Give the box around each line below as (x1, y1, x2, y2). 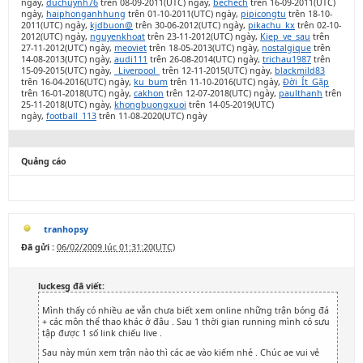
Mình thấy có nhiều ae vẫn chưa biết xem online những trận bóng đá (42, 304, 329, 316)
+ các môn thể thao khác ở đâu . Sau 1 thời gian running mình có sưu (42, 315, 330, 327)
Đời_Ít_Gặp (283, 76, 329, 88)
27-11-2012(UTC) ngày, (21, 42, 114, 53)
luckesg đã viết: (38, 280, 105, 292)
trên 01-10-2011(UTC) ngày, (126, 8, 241, 19)
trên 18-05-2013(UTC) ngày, (147, 42, 262, 53)
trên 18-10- (286, 8, 332, 19)
